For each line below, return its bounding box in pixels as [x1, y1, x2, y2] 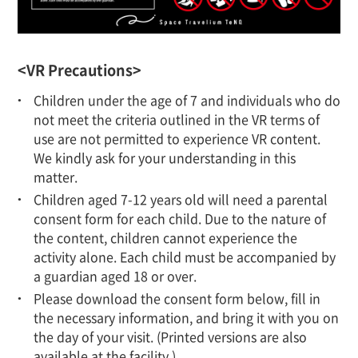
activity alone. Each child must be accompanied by [34, 247, 336, 267]
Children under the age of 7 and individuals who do [34, 90, 340, 110]
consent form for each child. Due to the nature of [34, 209, 326, 229]
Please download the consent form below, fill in [34, 288, 320, 308]
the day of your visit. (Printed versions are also [34, 327, 307, 347]
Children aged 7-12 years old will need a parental [34, 189, 328, 209]
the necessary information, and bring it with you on [34, 308, 339, 328]
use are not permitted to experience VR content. [34, 129, 320, 149]
